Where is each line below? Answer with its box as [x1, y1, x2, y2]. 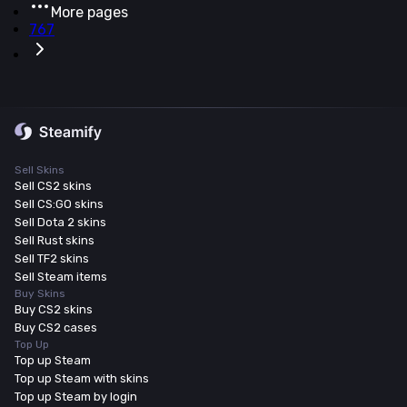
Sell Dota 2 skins [15, 214, 106, 229]
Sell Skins [15, 163, 65, 176]
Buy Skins [15, 286, 65, 300]
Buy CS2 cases [15, 320, 97, 334]
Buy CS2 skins [15, 302, 93, 316]
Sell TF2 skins [15, 251, 89, 265]
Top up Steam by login [15, 389, 137, 403]
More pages [51, 3, 128, 21]
